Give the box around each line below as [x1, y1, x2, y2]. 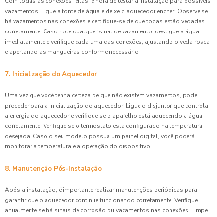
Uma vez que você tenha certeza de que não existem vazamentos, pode [5, 91, 197, 99]
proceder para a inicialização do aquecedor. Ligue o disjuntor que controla [5, 101, 208, 109]
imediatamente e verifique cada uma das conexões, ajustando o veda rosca [5, 37, 210, 46]
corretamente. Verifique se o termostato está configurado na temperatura [5, 122, 202, 130]
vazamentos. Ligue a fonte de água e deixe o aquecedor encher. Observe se [5, 7, 208, 15]
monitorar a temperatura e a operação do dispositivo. [5, 142, 152, 150]
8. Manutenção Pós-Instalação [5, 163, 102, 173]
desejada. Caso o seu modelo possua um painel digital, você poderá [5, 132, 195, 140]
